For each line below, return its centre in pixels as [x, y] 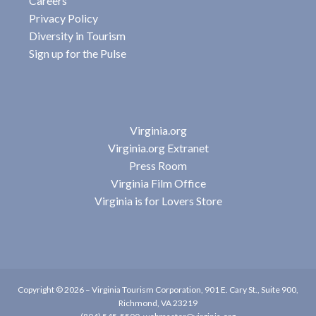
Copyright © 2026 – [55, 290]
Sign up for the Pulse [77, 53]
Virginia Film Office [158, 183]
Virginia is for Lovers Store [158, 201]
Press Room [158, 165]
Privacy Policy [63, 18]
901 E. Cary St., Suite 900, [251, 290]
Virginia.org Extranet [158, 148]
